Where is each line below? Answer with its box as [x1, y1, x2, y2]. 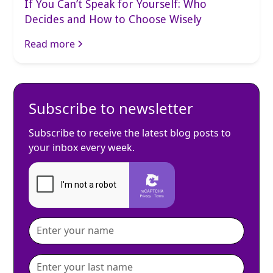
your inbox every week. [29, 140, 135, 154]
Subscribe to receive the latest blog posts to [29, 126, 232, 140]
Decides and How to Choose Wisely [24, 12, 202, 26]
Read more [24, 37, 76, 51]
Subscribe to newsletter [29, 97, 194, 118]
